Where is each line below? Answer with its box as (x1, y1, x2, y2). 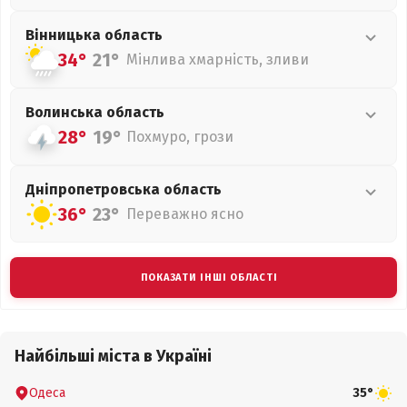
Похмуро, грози (126, 128, 233, 145)
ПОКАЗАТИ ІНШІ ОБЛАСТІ (140, 272, 278, 283)
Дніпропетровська (25, 181, 164, 198)
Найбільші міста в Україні (15, 346, 212, 366)
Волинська (25, 104, 106, 121)
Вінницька (25, 26, 104, 44)
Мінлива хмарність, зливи (126, 51, 309, 68)
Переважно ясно (126, 205, 243, 223)
